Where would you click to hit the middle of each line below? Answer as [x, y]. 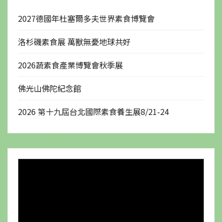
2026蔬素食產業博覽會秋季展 [70, 65]
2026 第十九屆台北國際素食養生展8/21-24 [93, 111]
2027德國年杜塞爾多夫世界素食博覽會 [86, 18]
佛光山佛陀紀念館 [50, 88]
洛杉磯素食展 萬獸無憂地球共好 [74, 41]
